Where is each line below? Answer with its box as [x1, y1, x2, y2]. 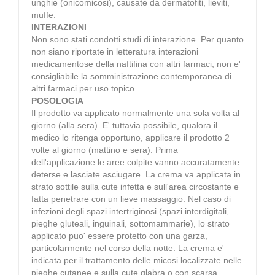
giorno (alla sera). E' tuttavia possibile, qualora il [31, 120, 217, 130]
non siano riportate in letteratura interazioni [31, 46, 198, 56]
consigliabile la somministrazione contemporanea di [31, 71, 231, 81]
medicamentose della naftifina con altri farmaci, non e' [31, 58, 241, 69]
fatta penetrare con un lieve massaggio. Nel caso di [31, 193, 231, 204]
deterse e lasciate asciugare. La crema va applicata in [31, 169, 241, 179]
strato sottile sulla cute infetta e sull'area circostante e [31, 181, 239, 192]
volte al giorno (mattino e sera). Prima [31, 144, 178, 155]
